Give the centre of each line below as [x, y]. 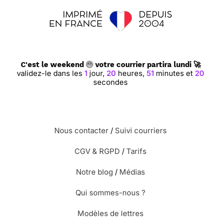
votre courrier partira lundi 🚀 [147, 65]
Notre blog [94, 172]
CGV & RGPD [97, 151]
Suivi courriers [141, 130]
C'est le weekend [53, 65]
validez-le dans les [51, 73]
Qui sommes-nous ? [110, 193]
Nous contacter [81, 130]
